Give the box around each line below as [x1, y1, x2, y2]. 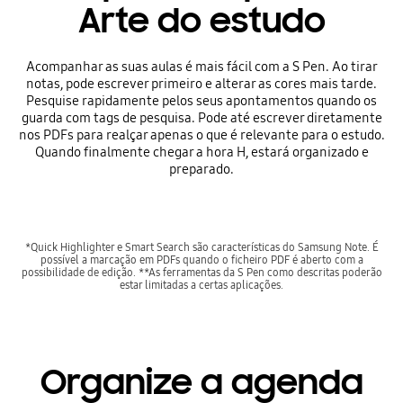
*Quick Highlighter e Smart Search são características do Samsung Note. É [24, 239, 379, 254]
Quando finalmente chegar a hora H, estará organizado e [34, 143, 369, 160]
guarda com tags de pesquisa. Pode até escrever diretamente [21, 109, 382, 126]
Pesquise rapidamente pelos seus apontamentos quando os [26, 92, 377, 109]
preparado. [169, 160, 234, 177]
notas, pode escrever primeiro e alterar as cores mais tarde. [26, 75, 377, 92]
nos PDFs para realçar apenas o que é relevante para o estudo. [18, 126, 385, 143]
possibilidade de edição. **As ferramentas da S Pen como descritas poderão [21, 264, 382, 279]
